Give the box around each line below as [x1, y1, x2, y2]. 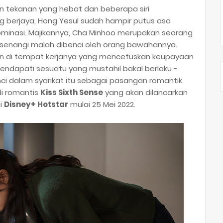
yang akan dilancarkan [103, 87, 188, 98]
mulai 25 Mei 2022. [68, 99, 135, 110]
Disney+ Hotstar [4, 99, 68, 110]
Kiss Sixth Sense [40, 87, 103, 98]
